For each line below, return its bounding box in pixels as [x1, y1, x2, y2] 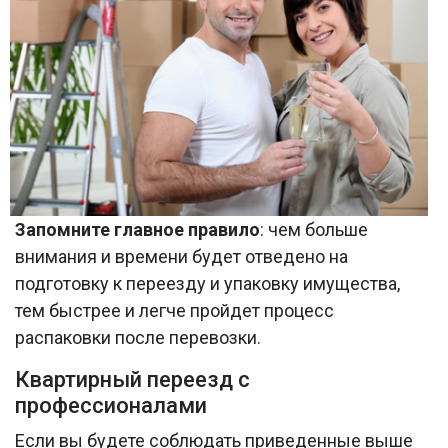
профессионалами [15, 393, 207, 419]
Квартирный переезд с [15, 367, 250, 393]
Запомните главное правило [15, 219, 260, 241]
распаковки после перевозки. [15, 327, 261, 349]
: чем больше [260, 219, 368, 241]
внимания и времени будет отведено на [15, 246, 348, 268]
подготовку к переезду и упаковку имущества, [15, 273, 400, 295]
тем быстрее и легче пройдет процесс [15, 300, 334, 322]
